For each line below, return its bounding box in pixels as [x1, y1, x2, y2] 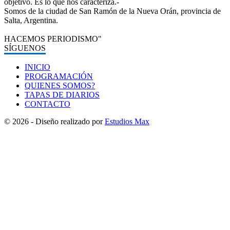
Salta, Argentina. [4, 15, 58, 25]
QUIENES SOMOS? [25, 81, 95, 90]
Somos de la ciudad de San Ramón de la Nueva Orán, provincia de [4, 6, 221, 15]
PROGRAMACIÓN [25, 71, 93, 81]
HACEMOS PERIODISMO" [4, 34, 102, 43]
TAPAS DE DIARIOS [25, 90, 100, 99]
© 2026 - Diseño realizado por [4, 117, 105, 126]
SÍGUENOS [4, 43, 46, 52]
